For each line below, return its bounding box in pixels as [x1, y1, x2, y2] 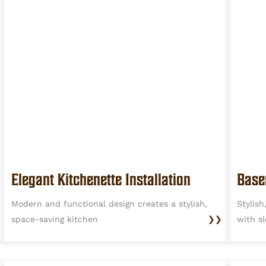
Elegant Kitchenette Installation [11, 171, 191, 188]
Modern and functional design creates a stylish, [11, 199, 207, 209]
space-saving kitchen [11, 214, 98, 224]
